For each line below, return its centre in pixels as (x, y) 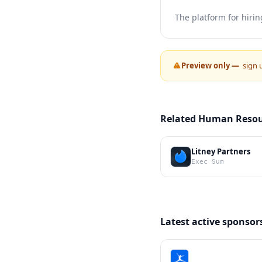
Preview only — (212, 66)
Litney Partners (221, 152)
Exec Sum (208, 162)
